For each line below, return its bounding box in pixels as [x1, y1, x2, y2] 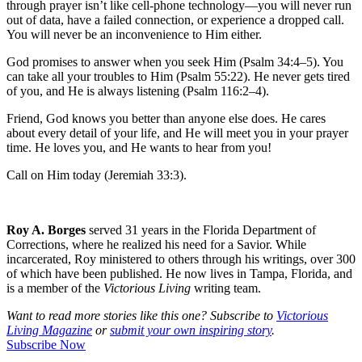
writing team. [191, 280, 261, 295]
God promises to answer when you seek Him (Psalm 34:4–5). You [6, 54, 343, 69]
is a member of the [6, 280, 103, 295]
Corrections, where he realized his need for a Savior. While [6, 237, 306, 251]
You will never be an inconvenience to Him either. [6, 27, 262, 41]
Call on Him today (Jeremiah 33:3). [6, 167, 187, 182]
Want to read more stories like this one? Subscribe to [6, 308, 276, 322]
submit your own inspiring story [110, 322, 271, 337]
